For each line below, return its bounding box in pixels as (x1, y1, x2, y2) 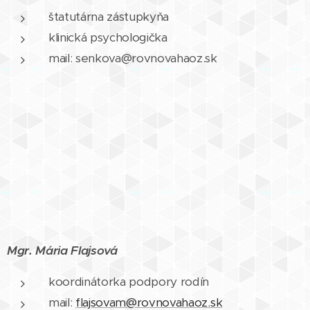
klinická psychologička (48, 29, 167, 45)
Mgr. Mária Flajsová (7, 242, 118, 258)
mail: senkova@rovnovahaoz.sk (48, 50, 217, 66)
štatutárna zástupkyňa (48, 8, 170, 24)
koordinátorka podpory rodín (48, 273, 210, 289)
